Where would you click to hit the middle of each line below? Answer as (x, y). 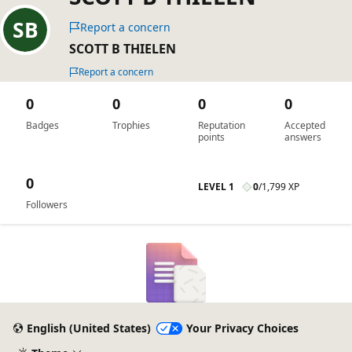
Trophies (131, 125)
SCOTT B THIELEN (123, 49)
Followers (47, 205)
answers (302, 137)
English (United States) (88, 328)
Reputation (222, 125)
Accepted (304, 125)
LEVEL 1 (216, 187)
